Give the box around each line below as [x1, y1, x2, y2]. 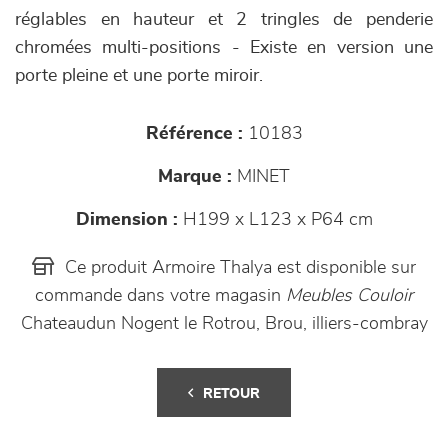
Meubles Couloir [286, 287, 413, 305]
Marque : [158, 168, 232, 186]
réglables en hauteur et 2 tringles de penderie [15, 11, 433, 29]
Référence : [145, 125, 243, 143]
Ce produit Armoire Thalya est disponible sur [60, 259, 416, 277]
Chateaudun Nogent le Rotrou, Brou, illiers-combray [20, 315, 428, 333]
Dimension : [75, 211, 178, 229]
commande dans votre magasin [35, 287, 286, 305]
